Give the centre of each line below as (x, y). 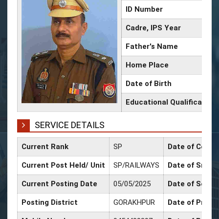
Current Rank (45, 146)
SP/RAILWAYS (136, 165)
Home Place (147, 65)
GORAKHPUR (134, 202)
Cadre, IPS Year (153, 28)
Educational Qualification (171, 102)
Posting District (50, 202)
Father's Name (152, 46)
